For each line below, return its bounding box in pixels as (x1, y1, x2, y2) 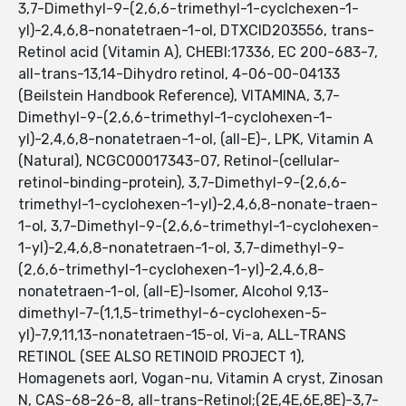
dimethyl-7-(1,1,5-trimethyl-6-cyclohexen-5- (18, 304, 327, 323)
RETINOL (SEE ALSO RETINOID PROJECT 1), (18, 348, 304, 366)
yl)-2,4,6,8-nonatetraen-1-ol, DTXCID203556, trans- (18, 22, 374, 40)
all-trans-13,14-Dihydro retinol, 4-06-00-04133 (18, 65, 340, 83)
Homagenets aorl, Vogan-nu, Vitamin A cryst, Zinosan (18, 370, 383, 388)
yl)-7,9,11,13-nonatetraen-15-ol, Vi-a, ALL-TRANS (18, 326, 346, 344)
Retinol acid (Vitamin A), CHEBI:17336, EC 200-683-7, (18, 43, 378, 62)
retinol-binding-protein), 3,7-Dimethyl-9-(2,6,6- (18, 174, 347, 192)
